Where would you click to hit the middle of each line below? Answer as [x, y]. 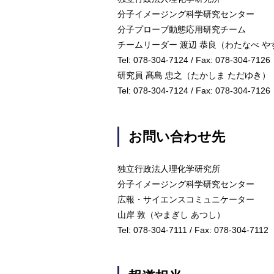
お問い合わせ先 [177, 137]
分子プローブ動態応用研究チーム [182, 29]
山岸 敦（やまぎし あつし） [171, 215]
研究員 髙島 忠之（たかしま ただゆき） [194, 75]
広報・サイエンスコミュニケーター [186, 199]
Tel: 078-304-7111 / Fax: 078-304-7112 [193, 230]
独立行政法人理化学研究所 [169, 169]
